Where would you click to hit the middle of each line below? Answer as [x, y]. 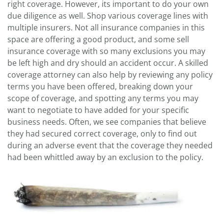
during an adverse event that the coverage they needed [110, 146]
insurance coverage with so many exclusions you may [106, 51]
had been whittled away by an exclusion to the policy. [105, 157]
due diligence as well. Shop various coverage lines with [108, 16]
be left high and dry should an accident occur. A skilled [108, 63]
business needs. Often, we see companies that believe [107, 122]
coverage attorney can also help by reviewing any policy [110, 75]
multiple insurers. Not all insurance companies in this [106, 28]
